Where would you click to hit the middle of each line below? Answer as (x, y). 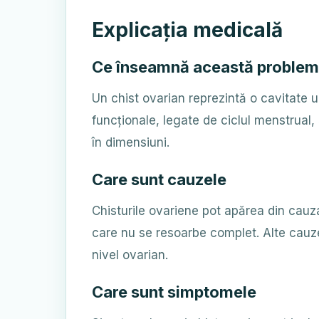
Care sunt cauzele (159, 179)
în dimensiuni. (131, 142)
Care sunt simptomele (174, 292)
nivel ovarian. (130, 255)
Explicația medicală (187, 30)
